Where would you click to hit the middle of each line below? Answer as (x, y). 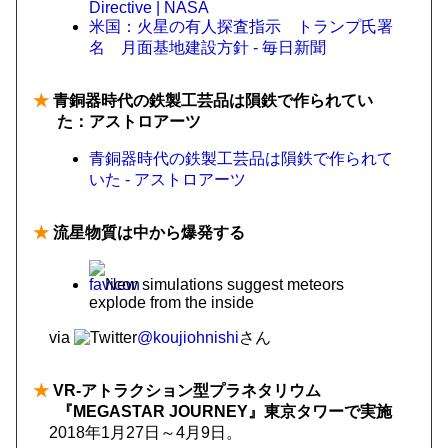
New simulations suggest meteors (224, 284)
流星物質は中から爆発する (147, 232)
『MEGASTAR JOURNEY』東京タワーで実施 (224, 411)
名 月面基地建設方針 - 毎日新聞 (207, 47)
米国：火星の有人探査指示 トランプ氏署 (241, 26)
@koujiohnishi (188, 337)
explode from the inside (171, 302)
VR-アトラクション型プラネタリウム (185, 390)
